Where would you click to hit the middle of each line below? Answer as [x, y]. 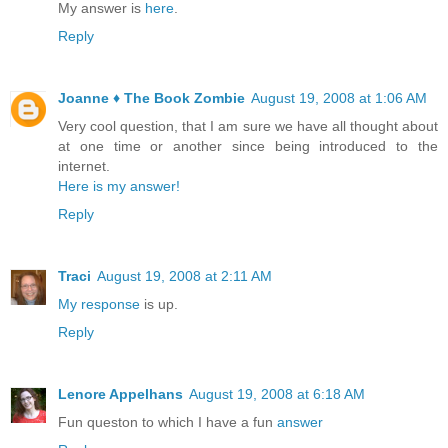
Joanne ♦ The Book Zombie [151, 98]
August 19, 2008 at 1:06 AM [339, 98]
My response [99, 304]
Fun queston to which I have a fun [167, 422]
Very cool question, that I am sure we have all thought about [248, 126]
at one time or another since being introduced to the [248, 146]
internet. [84, 166]
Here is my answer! [119, 186]
